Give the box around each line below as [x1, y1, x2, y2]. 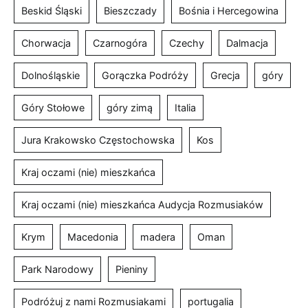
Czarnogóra [93, 37, 147, 49]
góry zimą [107, 102, 153, 114]
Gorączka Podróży [102, 69, 188, 82]
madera [140, 231, 175, 243]
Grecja [210, 69, 240, 82]
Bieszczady [104, 5, 157, 17]
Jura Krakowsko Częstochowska [21, 134, 175, 146]
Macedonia [67, 231, 118, 243]
